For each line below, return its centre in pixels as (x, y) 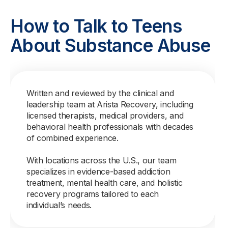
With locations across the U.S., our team (102, 160)
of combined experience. (73, 138)
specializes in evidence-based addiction (98, 172)
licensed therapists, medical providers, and (105, 116)
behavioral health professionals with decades (110, 127)
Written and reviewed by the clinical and (100, 93)
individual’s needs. (59, 205)
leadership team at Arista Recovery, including (110, 104)
